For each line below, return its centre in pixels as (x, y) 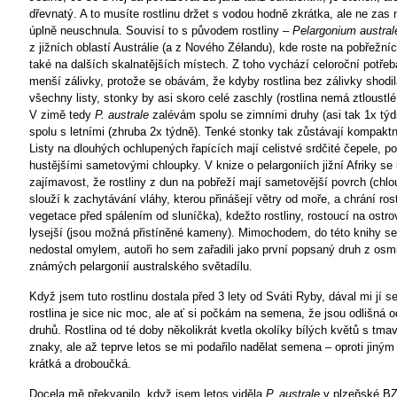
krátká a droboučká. (80, 364)
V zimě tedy (62, 115)
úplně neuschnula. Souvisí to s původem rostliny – (161, 31)
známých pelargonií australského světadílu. (141, 266)
